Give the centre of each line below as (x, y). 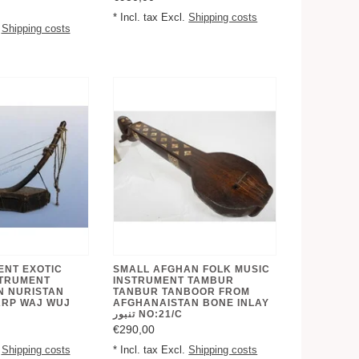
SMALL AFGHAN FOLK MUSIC (192, 269)
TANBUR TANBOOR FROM (182, 291)
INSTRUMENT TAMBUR (174, 280)
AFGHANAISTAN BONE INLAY (192, 303)
